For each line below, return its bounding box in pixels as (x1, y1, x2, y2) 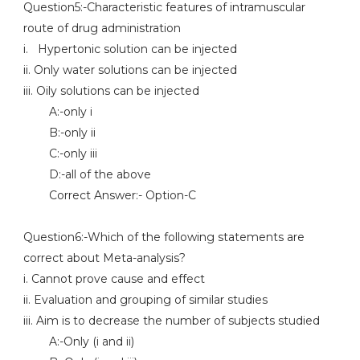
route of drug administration (22, 21, 181, 35)
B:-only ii (22, 125, 96, 140)
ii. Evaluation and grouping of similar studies (22, 292, 268, 307)
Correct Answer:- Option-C (22, 188, 196, 202)
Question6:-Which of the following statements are (22, 230, 305, 244)
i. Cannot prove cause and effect (22, 272, 205, 286)
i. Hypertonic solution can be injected (22, 42, 237, 56)
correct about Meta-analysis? (22, 251, 186, 265)
